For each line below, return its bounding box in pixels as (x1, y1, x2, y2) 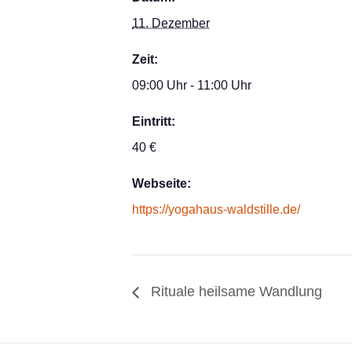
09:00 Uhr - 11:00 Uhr (132, 79, 251, 92)
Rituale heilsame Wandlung (147, 284, 322, 300)
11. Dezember (132, 16, 210, 30)
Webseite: (132, 177, 191, 190)
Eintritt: (132, 115, 175, 128)
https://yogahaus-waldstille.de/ (132, 203, 300, 216)
